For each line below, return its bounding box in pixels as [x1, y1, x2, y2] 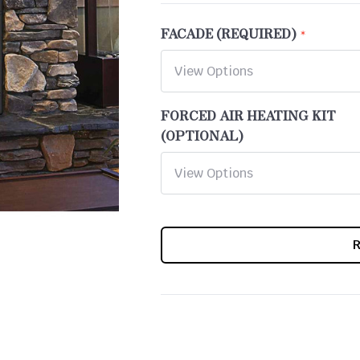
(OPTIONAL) [161, 125, 244, 145]
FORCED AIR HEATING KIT [161, 105, 337, 125]
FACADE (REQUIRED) [161, 23, 297, 43]
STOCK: [161, 247, 201, 262]
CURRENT [161, 230, 212, 245]
